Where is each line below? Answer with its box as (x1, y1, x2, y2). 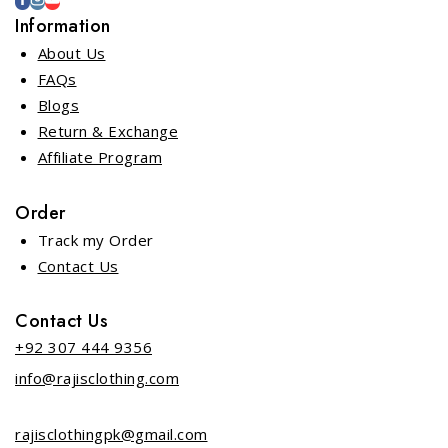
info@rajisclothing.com (15, 368, 179, 388)
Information (15, 13, 111, 39)
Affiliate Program (37, 147, 162, 167)
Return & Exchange (37, 121, 178, 141)
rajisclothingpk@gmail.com (15, 424, 208, 444)
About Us (37, 43, 106, 63)
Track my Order (37, 230, 154, 250)
